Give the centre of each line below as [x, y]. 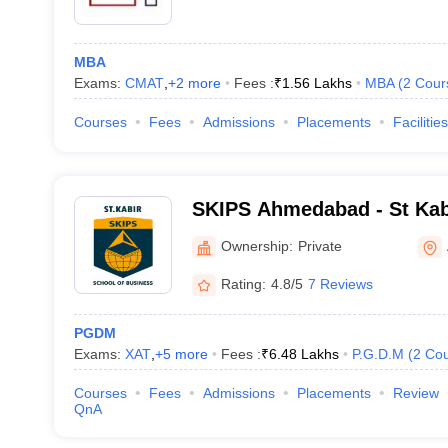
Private [319, 245]
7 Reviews [340, 283]
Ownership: [256, 245]
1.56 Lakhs [316, 83]
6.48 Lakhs [303, 354]
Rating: [243, 283]
